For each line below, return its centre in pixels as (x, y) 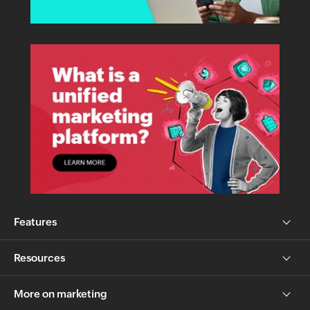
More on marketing (61, 293)
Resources (39, 257)
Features (35, 221)
